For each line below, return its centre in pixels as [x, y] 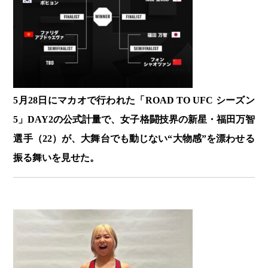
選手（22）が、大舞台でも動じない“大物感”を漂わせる [134, 139]
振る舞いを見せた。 [57, 158]
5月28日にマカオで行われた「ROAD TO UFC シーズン [134, 100]
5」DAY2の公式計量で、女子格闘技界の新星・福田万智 [134, 120]
